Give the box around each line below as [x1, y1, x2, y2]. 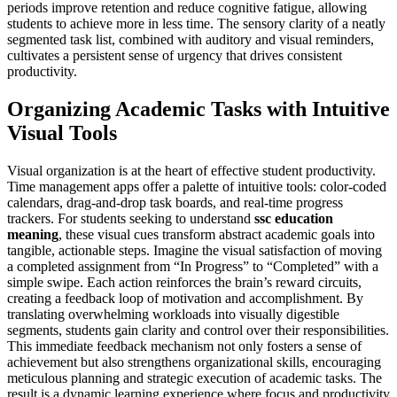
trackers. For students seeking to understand [7, 210, 254, 226]
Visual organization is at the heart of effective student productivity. [7, 162, 376, 178]
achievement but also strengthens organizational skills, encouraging [7, 354, 381, 370]
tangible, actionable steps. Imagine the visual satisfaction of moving [7, 242, 382, 258]
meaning [7, 226, 58, 242]
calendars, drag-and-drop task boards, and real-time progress [7, 194, 343, 210]
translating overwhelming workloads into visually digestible [7, 306, 339, 322]
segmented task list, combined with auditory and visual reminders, [7, 31, 374, 47]
